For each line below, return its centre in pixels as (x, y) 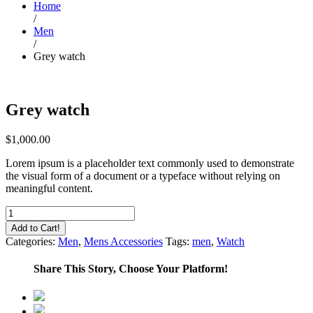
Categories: (32, 241)
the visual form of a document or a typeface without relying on (143, 175)
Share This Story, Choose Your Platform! (131, 269)
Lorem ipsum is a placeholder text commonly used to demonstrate (150, 163)
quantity (23, 236)
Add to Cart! (36, 228)
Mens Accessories (123, 241)
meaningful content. (49, 188)
